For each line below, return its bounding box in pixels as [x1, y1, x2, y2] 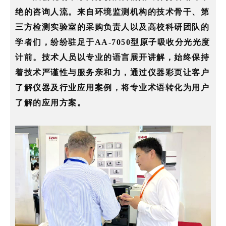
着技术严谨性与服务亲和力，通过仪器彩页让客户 [15, 68, 209, 77]
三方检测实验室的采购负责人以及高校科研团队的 [15, 23, 209, 32]
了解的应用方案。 [15, 98, 86, 107]
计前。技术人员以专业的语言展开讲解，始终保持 [15, 53, 209, 62]
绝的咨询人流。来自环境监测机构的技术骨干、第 [15, 8, 209, 17]
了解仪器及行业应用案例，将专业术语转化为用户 [15, 83, 209, 92]
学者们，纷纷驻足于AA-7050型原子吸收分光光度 [15, 38, 210, 47]
